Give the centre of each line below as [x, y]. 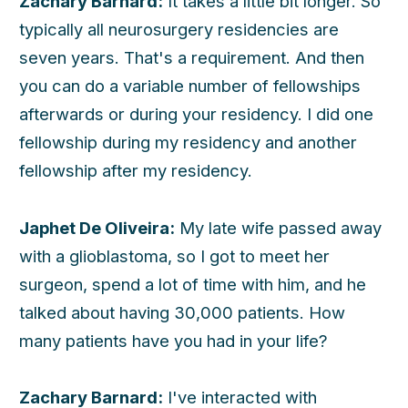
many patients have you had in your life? [173, 340]
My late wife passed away [278, 227]
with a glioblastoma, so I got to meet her [174, 255]
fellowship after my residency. [136, 171]
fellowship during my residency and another [188, 143]
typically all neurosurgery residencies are [179, 30]
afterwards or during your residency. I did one [196, 114]
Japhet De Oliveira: [97, 227]
